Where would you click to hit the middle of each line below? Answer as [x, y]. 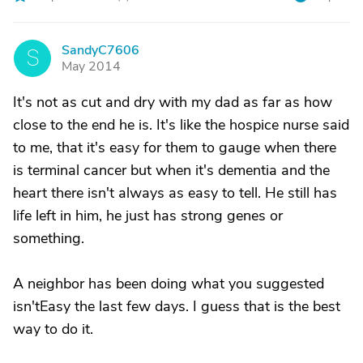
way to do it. [53, 329]
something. [49, 238]
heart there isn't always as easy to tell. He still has [175, 193]
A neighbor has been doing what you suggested [169, 284]
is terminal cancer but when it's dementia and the [171, 170]
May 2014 [91, 66]
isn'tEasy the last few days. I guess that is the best [177, 306]
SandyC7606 [100, 50]
